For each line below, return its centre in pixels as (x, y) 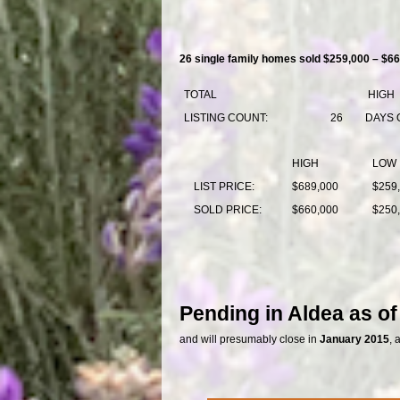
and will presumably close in (249, 340)
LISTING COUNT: (225, 117)
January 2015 (354, 340)
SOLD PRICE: (227, 209)
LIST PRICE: (224, 186)
